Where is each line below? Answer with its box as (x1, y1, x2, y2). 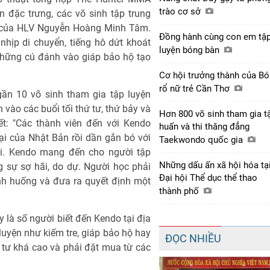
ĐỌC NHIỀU (165, 231, 221, 245)
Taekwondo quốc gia (159, 134, 245, 145)
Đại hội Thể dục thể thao (159, 172, 257, 183)
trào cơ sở (159, 5, 203, 17)
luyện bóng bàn (159, 44, 222, 55)
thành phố (159, 185, 201, 196)
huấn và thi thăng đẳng (159, 121, 250, 132)
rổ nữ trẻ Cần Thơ (159, 83, 232, 94)
